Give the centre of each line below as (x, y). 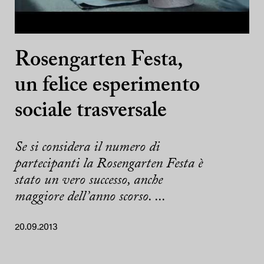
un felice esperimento (107, 86)
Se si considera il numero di (87, 148)
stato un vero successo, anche (89, 181)
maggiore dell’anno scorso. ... (90, 197)
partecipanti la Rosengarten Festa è (109, 164)
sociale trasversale (91, 112)
